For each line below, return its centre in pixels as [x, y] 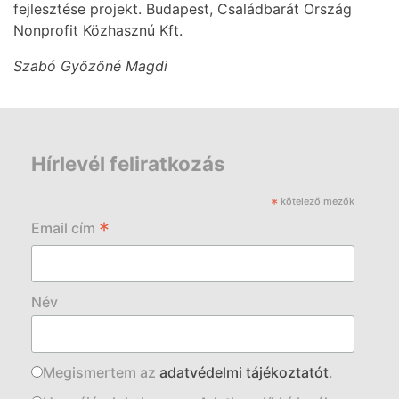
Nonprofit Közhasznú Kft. [98, 31]
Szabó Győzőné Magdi [90, 66]
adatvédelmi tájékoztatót [244, 373]
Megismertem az [101, 373]
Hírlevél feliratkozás [128, 164]
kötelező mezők [316, 202]
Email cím [65, 228]
